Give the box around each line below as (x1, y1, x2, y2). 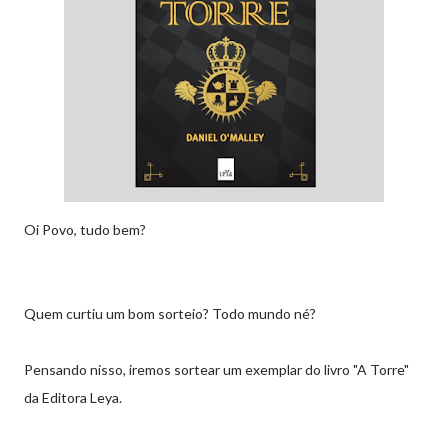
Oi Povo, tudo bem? (24, 221, 146, 238)
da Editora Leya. (24, 389, 122, 406)
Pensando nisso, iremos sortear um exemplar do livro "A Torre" (24, 361, 409, 378)
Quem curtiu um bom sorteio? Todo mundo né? (24, 305, 316, 322)
